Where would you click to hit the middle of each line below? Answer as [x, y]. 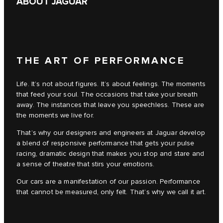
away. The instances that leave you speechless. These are [110, 105]
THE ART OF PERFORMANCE [101, 61]
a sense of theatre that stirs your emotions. [86, 165]
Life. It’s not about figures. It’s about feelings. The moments [111, 84]
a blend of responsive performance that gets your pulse [106, 144]
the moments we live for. [55, 116]
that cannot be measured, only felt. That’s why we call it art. [111, 192]
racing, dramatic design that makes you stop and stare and [111, 154]
